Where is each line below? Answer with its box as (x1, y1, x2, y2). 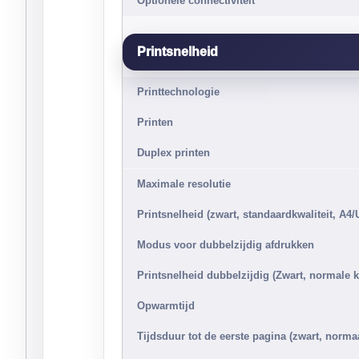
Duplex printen (137, 147, 210, 159)
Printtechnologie (137, 86, 220, 98)
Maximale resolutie (137, 178, 231, 190)
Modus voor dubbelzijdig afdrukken (137, 239, 314, 251)
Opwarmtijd (137, 300, 195, 312)
